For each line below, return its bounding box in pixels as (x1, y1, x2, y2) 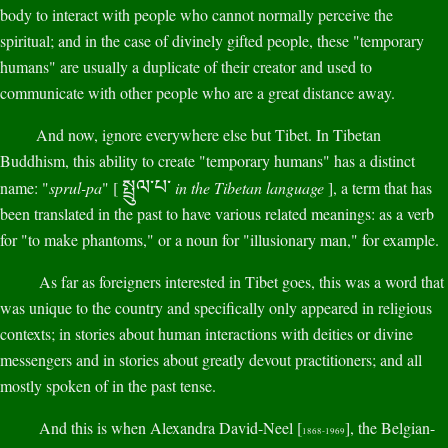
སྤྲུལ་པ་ (122, 175, 171, 200)
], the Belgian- (345, 417, 435, 439)
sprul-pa (49, 177, 102, 199)
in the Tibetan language (175, 177, 324, 199)
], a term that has (324, 177, 432, 199)
